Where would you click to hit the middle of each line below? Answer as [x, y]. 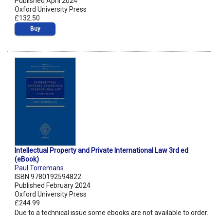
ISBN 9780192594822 [48, 177]
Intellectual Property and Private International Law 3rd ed [101, 151]
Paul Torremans [39, 168]
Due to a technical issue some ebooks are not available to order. [111, 213]
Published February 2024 [53, 186]
